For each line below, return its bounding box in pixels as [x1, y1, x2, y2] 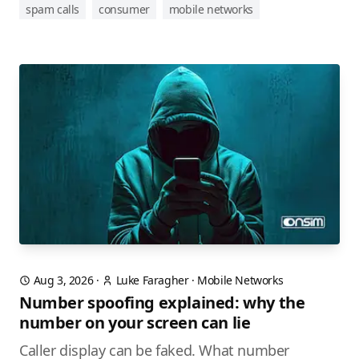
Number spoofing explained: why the [19, 292, 305, 314]
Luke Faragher [115, 272, 189, 288]
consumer [99, 2, 150, 18]
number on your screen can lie [19, 312, 251, 334]
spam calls [26, 2, 79, 18]
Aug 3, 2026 [33, 272, 94, 288]
